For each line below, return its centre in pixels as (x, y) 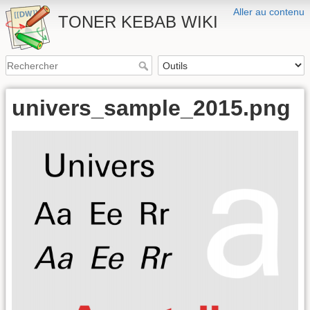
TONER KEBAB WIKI (138, 22)
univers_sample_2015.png (151, 108)
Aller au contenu (269, 12)
